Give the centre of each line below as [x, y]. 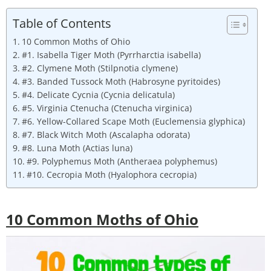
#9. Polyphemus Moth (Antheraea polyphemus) [122, 161]
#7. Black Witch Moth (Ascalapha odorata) [106, 135]
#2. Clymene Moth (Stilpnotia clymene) [100, 68]
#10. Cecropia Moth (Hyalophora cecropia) [111, 175]
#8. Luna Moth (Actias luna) [77, 148]
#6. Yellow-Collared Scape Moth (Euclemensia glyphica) [133, 121]
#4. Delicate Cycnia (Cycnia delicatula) [98, 95]
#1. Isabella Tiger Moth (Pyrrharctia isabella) [111, 55]
